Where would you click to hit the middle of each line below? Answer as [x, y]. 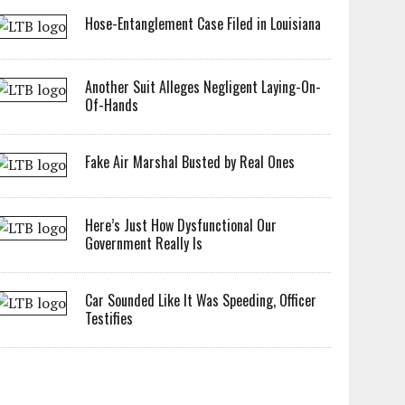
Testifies [109, 318]
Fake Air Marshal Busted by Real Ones [190, 162]
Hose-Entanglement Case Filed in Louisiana [203, 24]
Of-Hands [112, 105]
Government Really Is [144, 243]
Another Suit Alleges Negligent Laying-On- [203, 87]
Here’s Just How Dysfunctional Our [181, 225]
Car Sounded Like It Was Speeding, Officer [201, 300]
